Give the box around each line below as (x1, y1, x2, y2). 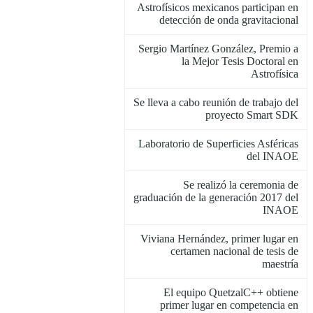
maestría (262, 258, 298, 270)
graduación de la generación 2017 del (133, 191, 298, 204)
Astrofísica (251, 68, 298, 80)
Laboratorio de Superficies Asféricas (138, 138, 298, 150)
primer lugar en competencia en (160, 299, 298, 312)
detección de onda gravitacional (159, 14, 298, 27)
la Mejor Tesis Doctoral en (182, 55, 298, 68)
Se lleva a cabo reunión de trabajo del (133, 96, 298, 109)
